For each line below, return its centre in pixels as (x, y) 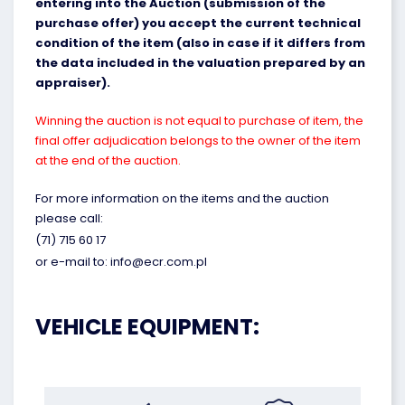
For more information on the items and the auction (182, 198)
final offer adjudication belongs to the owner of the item (198, 141)
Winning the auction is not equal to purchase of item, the (199, 121)
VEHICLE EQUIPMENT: (147, 327)
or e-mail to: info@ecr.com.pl (121, 262)
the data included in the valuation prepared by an (200, 63)
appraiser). (73, 83)
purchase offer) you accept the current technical (198, 23)
